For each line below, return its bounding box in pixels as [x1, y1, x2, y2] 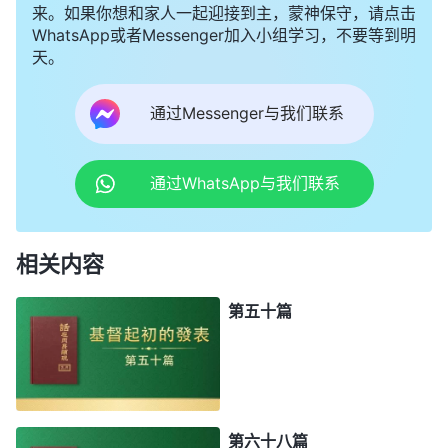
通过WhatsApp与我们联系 [149, 173, 340, 194]
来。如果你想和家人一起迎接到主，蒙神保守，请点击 [32, 2, 416, 23]
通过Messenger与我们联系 [149, 103, 344, 124]
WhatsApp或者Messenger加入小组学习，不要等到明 [32, 24, 416, 45]
